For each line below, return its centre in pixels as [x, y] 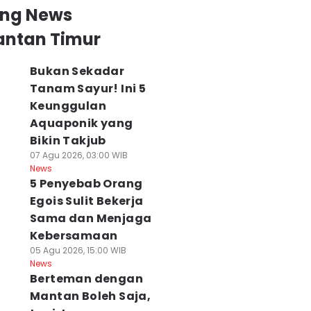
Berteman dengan [86, 279]
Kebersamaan [74, 236]
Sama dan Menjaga [91, 218]
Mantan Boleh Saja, [90, 296]
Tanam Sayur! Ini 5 [88, 89]
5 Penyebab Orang [86, 184]
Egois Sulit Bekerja [86, 201]
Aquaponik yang [81, 123]
